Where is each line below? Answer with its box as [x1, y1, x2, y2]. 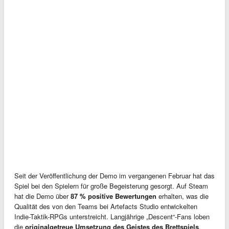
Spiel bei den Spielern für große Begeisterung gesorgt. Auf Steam [14, 180, 208, 191]
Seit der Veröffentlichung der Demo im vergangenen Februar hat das [14, 170, 215, 180]
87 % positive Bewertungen [71, 191, 156, 201]
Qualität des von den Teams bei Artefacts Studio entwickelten [14, 201, 197, 211]
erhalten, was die [156, 191, 209, 201]
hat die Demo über [14, 191, 71, 201]
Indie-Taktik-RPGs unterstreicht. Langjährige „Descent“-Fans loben [14, 211, 210, 221]
